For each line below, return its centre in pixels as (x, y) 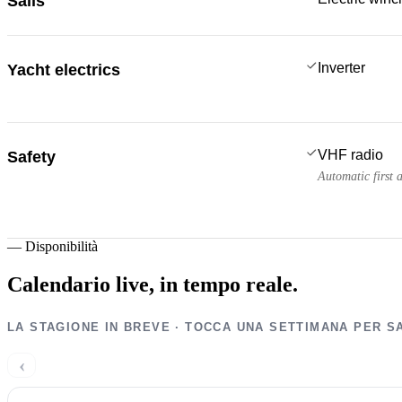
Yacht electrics (64, 70)
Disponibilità (61, 246)
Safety (31, 157)
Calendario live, (81, 284)
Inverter (341, 67)
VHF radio (350, 154)
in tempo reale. (229, 284)
